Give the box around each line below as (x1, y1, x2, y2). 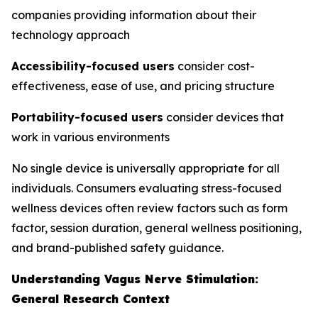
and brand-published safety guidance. (11, 241, 224, 255)
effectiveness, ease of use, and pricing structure (11, 79, 275, 93)
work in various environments (11, 130, 170, 144)
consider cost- (175, 59, 255, 73)
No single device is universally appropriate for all (11, 161, 280, 175)
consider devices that (163, 110, 284, 124)
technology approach (11, 28, 130, 42)
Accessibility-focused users (11, 59, 175, 73)
